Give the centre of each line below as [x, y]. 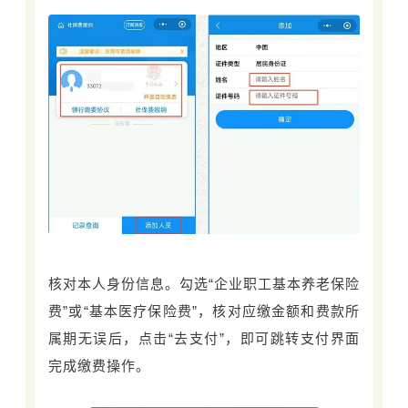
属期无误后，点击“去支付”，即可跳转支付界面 [204, 338]
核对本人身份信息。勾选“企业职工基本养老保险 [204, 283]
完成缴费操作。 [99, 365]
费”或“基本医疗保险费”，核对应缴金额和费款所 [204, 311]
